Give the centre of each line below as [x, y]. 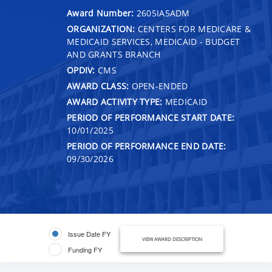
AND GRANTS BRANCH [114, 54]
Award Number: [102, 13]
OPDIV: [81, 70]
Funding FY [85, 249]
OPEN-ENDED [158, 86]
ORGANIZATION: [101, 29]
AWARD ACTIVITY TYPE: [115, 101]
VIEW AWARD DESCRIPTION [172, 239]
